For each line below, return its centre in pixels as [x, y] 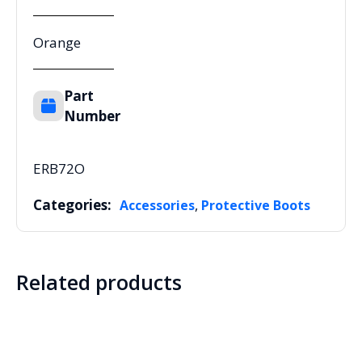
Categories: [72, 205]
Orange [57, 43]
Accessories [157, 206]
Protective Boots [256, 206]
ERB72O [59, 169]
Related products [99, 282]
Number [92, 116]
